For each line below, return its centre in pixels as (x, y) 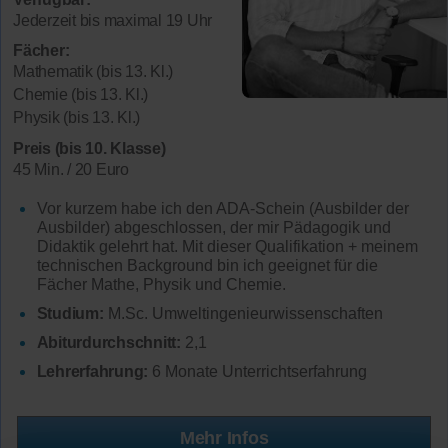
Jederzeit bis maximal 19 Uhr (112, 20)
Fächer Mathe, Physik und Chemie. (161, 285)
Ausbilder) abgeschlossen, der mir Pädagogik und (213, 228)
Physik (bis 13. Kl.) (76, 118)
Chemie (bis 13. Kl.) (80, 95)
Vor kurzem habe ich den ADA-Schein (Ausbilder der (222, 209)
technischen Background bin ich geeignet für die (207, 266)
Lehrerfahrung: (92, 371)
